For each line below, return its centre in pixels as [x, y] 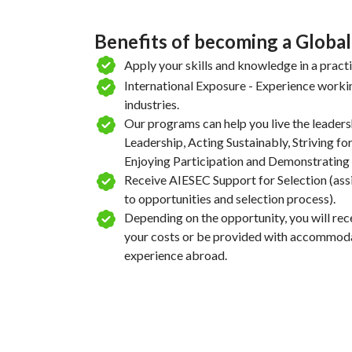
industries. [152, 104]
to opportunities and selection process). [230, 198]
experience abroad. [176, 255]
